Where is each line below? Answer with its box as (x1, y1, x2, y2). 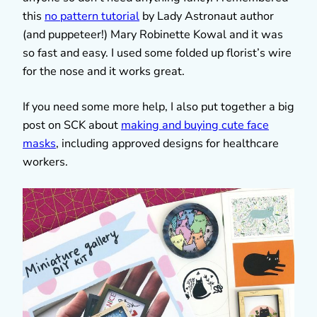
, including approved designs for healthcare (56, 135, 279, 151)
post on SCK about (23, 117, 121, 133)
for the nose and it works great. (23, 63, 185, 79)
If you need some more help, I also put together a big (23, 98, 294, 115)
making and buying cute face (121, 117, 269, 133)
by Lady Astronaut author (139, 8, 274, 24)
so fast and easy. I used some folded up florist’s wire (23, 45, 292, 61)
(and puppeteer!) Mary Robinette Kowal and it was (23, 26, 283, 42)
